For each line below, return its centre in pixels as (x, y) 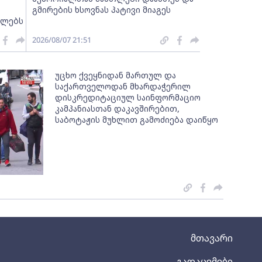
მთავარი (212, 238)
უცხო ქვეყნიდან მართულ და (116, 75)
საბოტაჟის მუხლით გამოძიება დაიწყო (137, 120)
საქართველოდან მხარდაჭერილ (123, 86)
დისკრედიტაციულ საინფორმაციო (128, 97)
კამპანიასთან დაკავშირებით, (118, 108)
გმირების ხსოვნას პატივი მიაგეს (101, 10)
